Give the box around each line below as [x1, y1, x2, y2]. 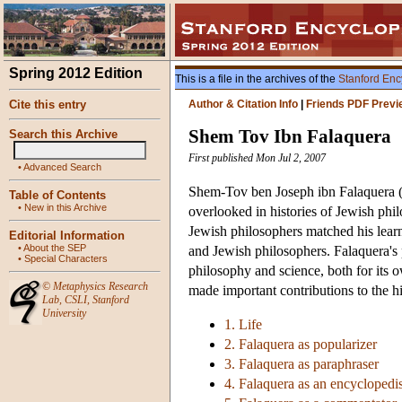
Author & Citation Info [188, 98, 298, 110]
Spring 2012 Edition [9, 66, 143, 81]
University [42, 307, 86, 319]
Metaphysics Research [53, 280, 148, 293]
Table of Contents [9, 188, 106, 202]
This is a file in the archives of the [175, 73, 338, 85]
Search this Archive [9, 127, 118, 141]
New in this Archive [24, 202, 107, 213]
